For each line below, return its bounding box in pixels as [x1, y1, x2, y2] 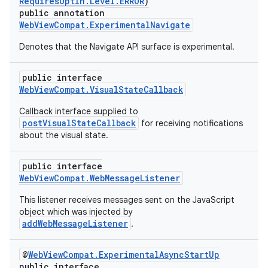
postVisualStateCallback [22, 117, 136, 129]
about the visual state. [19, 130, 108, 141]
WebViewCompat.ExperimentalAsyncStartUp [28, 249, 220, 260]
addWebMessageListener [22, 218, 128, 229]
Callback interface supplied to [19, 106, 138, 117]
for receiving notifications [139, 118, 243, 129]
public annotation [19, 7, 105, 19]
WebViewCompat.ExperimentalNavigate [19, 19, 190, 31]
